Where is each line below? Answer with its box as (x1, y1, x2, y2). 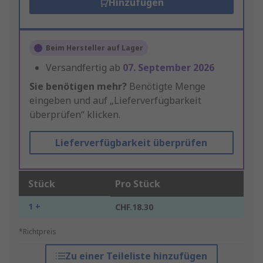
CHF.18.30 (115, 201, 153, 213)
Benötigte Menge (127, 80, 205, 93)
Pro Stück (115, 177, 160, 191)
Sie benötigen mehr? (29, 80, 127, 93)
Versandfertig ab (46, 61, 123, 75)
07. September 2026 (123, 61, 214, 75)
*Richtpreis (19, 227, 56, 237)
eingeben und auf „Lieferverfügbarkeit (29, 94, 201, 107)
